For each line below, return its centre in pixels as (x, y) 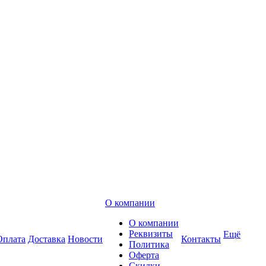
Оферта (144, 255)
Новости (85, 239)
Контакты (201, 239)
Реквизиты (151, 234)
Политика (149, 244)
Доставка (47, 239)
